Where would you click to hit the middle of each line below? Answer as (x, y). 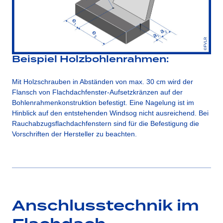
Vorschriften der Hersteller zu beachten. (74, 134)
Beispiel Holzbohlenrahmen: (90, 60)
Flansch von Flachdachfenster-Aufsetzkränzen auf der (97, 92)
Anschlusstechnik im (106, 206)
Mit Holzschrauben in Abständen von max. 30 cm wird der (103, 82)
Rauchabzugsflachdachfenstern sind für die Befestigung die (106, 124)
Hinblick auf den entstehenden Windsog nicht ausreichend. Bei (110, 113)
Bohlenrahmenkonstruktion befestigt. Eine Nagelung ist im (103, 103)
